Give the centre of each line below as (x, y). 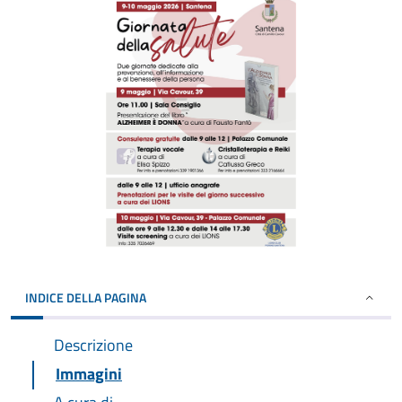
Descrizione (93, 345)
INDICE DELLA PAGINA (86, 297)
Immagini (89, 374)
